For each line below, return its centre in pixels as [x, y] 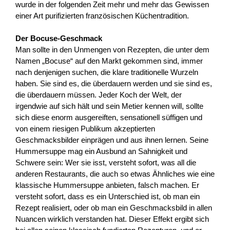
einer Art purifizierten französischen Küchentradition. [102, 15]
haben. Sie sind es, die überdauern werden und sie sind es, [114, 84]
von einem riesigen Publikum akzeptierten [85, 129]
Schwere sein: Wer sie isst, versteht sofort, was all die [106, 163]
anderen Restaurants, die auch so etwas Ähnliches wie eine [115, 174]
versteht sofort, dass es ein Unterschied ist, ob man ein [108, 197]
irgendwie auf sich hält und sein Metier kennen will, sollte [109, 106]
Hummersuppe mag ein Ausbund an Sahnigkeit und [101, 151]
